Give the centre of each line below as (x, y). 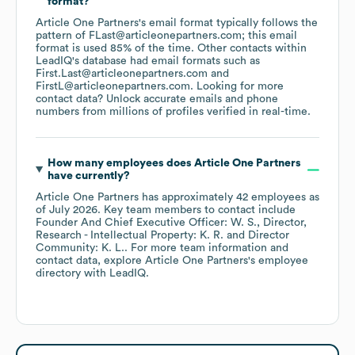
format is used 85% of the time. (116, 49)
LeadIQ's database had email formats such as (148, 61)
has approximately (187, 198)
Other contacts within (252, 49)
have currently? (88, 176)
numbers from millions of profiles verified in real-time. (173, 112)
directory (58, 274)
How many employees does (120, 164)
